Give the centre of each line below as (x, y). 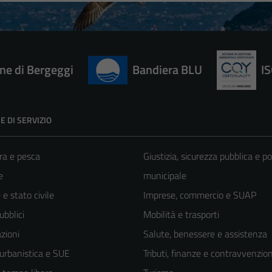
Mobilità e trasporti (181, 215)
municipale (165, 176)
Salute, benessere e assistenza (205, 234)
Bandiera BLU (167, 70)
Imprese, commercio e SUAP (200, 195)
